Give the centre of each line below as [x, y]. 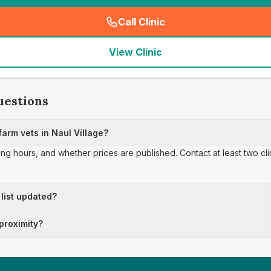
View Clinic [135, 52]
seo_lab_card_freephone [198, 28]
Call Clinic [142, 22]
